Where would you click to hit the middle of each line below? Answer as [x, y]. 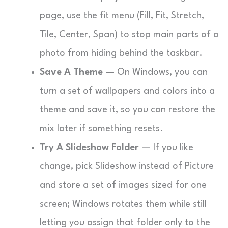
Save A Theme [71, 72]
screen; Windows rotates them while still [123, 204]
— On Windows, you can [155, 72]
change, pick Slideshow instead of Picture [127, 166]
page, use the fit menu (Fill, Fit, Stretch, [122, 16]
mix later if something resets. [102, 129]
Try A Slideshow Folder [89, 148]
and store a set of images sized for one [123, 185]
